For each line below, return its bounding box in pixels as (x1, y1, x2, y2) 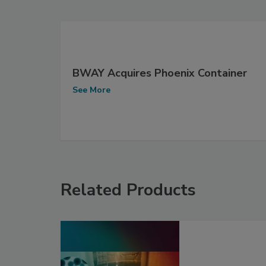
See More (72, 84, 110, 96)
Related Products (61, 178, 196, 201)
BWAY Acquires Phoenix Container (72, 66, 247, 81)
